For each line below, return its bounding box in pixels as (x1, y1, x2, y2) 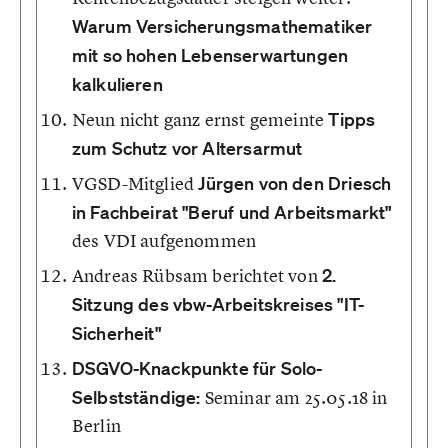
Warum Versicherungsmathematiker (71, 15, 373, 37)
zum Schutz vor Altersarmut (71, 137, 303, 159)
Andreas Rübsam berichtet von (71, 264, 323, 287)
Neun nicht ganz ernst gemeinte (71, 108, 329, 131)
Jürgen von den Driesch (198, 172, 392, 194)
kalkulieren (71, 73, 163, 95)
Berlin (71, 414, 121, 437)
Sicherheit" (71, 322, 161, 344)
